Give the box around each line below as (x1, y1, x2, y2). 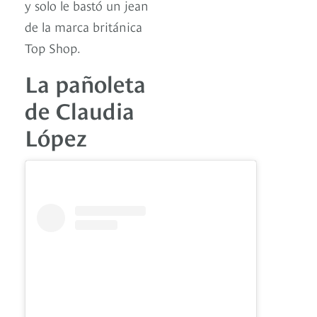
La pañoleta (25, 67, 146, 98)
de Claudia (25, 93, 134, 125)
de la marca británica (25, 17, 142, 35)
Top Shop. (25, 38, 81, 57)
